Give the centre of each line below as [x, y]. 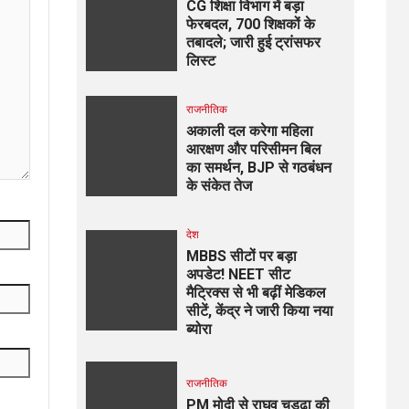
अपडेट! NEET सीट [238, 274]
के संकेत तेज [219, 185]
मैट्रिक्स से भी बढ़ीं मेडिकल [256, 292]
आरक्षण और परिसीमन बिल [253, 149]
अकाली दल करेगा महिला [249, 131]
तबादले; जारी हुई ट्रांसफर [253, 42]
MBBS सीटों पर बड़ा [241, 256]
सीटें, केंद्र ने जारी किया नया [259, 310]
